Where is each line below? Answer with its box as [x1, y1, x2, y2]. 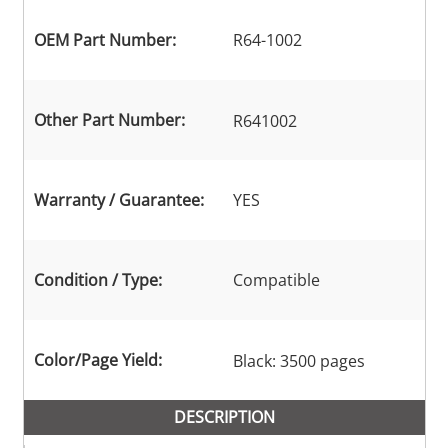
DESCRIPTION [173, 406, 275, 429]
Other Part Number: [33, 109, 185, 132]
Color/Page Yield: [33, 349, 162, 372]
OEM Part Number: [33, 29, 176, 52]
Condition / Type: [33, 269, 162, 292]
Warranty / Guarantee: [33, 189, 204, 212]
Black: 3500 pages [232, 350, 365, 373]
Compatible [232, 269, 320, 292]
